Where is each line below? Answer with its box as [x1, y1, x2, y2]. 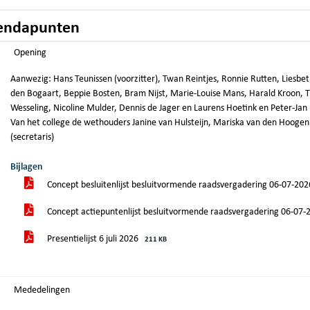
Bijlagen [10, 162, 43, 172]
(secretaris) [10, 132, 54, 143]
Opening [14, 48, 46, 58]
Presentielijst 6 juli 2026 [45, 234, 140, 244]
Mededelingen [14, 285, 70, 295]
